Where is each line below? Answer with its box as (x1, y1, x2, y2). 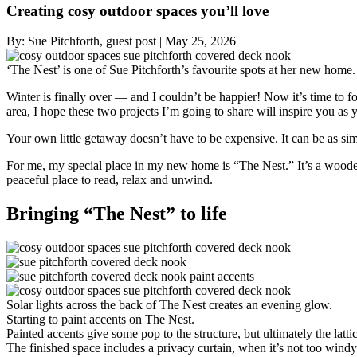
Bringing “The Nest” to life (6, 203, 227, 225)
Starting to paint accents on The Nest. (6, 312, 194, 327)
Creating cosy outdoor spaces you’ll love (6, 2, 269, 19)
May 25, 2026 (165, 34, 236, 49)
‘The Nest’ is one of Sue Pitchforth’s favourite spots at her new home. (6, 63, 355, 77)
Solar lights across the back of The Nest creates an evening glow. (6, 298, 332, 312)
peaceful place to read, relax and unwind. (6, 173, 213, 187)
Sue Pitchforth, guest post (25, 34, 156, 49)
